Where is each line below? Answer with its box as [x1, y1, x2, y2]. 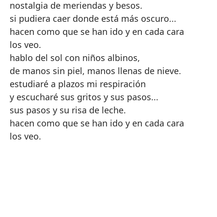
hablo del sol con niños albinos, [10, 52, 140, 63]
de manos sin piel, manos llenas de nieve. [10, 65, 181, 77]
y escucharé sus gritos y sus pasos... [10, 91, 158, 103]
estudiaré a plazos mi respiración [10, 78, 146, 90]
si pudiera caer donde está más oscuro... [10, 13, 176, 24]
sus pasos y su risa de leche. [10, 104, 126, 116]
